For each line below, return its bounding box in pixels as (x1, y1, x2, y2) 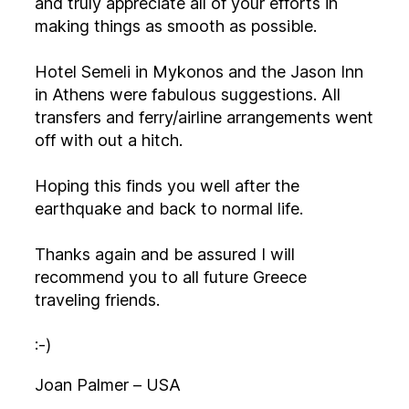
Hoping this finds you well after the (35, 176, 299, 195)
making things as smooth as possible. (35, 16, 317, 36)
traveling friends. (105, 290, 160, 309)
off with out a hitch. (35, 131, 187, 150)
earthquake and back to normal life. (35, 199, 303, 218)
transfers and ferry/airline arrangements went (35, 108, 373, 127)
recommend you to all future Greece (35, 267, 307, 287)
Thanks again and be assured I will (35, 245, 295, 264)
